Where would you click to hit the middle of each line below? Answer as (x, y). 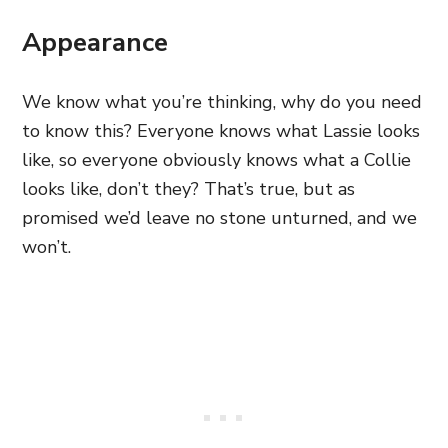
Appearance (95, 42)
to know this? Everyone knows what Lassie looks (221, 130)
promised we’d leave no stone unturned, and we (219, 217)
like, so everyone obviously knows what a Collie (216, 159)
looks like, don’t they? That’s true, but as (188, 188)
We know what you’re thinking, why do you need (222, 101)
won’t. (46, 246)
